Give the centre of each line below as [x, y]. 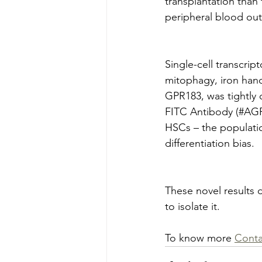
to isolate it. [192, 206]
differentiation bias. [210, 143]
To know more [200, 238]
